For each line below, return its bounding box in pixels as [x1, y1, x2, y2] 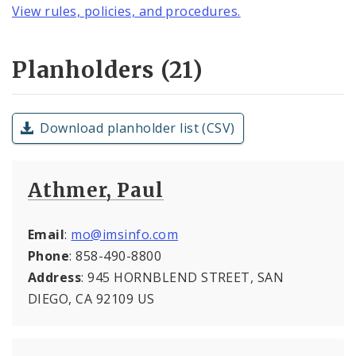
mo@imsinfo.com [71, 225, 179, 243]
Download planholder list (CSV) [40, 118, 235, 137]
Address [28, 268, 82, 286]
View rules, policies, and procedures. [12, 2, 241, 21]
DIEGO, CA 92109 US [28, 289, 155, 308]
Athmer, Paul [28, 177, 164, 203]
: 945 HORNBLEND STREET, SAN [81, 268, 284, 286]
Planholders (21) [12, 55, 203, 84]
